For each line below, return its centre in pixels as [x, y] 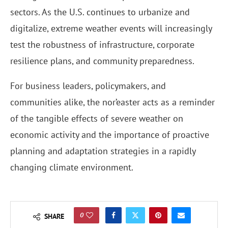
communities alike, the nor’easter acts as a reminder [112, 102]
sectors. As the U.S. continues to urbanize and [100, 12]
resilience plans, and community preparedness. [102, 61]
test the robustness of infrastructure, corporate [102, 45]
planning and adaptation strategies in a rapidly [103, 151]
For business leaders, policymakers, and [88, 86]
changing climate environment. [72, 167]
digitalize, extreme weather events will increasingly [111, 28]
